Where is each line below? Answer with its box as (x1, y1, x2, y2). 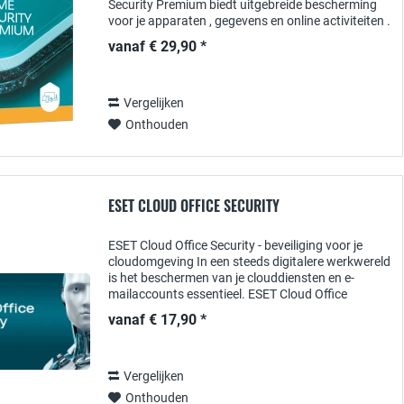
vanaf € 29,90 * (108, 38, 207, 55)
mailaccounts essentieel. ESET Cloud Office (108, 287, 347, 301)
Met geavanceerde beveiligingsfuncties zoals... (108, 30, 367, 44)
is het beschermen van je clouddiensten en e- (108, 271, 354, 285)
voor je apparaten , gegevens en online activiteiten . (108, 14, 390, 28)
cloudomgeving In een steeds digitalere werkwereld (108, 254, 390, 269)
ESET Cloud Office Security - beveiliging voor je (108, 238, 363, 252)
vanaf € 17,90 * (108, 311, 207, 328)
